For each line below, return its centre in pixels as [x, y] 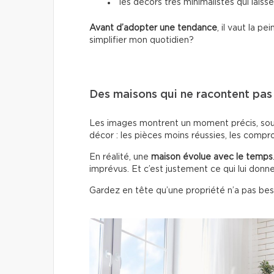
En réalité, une [120, 157]
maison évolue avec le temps [212, 157]
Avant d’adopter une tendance [153, 28]
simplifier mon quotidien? [142, 41]
